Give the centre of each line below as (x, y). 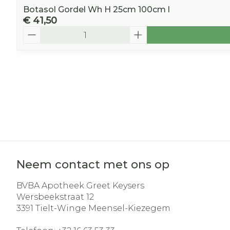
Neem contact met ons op (93, 165)
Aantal (36, 31)
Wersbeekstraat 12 (55, 197)
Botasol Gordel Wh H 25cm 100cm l (97, 9)
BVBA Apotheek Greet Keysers (80, 186)
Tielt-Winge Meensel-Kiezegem (103, 208)
